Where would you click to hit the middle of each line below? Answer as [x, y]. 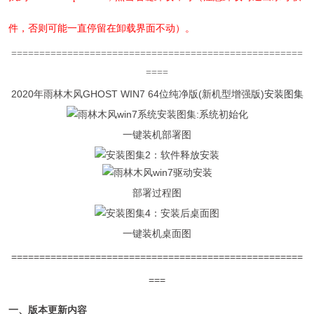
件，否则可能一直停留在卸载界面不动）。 [102, 29]
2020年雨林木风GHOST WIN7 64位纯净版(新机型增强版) [137, 94]
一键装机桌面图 [157, 234]
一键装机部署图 [157, 135]
